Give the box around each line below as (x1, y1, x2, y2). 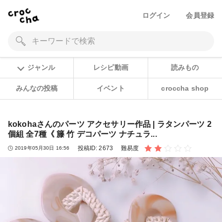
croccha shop (161, 84, 209, 93)
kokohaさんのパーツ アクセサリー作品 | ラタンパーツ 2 (8, 119, 212, 128)
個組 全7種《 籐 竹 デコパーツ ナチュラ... (8, 129, 157, 138)
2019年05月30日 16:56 (15, 145, 70, 151)
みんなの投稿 (15, 84, 58, 93)
